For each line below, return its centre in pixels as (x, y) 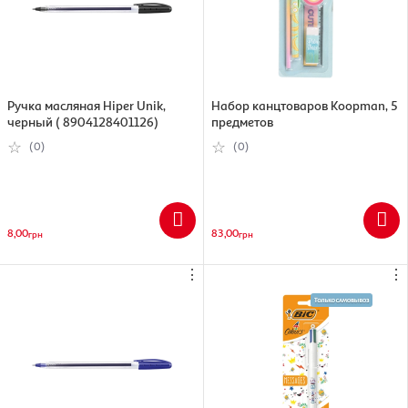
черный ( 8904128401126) (83, 121)
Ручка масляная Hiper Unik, (87, 105)
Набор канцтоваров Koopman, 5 (305, 105)
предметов (242, 121)
